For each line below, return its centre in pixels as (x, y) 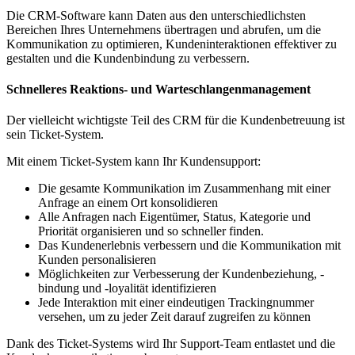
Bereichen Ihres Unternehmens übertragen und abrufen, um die (164, 29)
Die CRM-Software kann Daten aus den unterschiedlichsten (156, 15)
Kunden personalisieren (97, 260)
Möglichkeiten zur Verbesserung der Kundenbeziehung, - (181, 274)
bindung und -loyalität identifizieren (127, 288)
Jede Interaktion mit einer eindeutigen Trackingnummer (176, 303)
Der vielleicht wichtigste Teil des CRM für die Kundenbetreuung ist (176, 120)
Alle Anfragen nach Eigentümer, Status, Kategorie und (174, 217)
